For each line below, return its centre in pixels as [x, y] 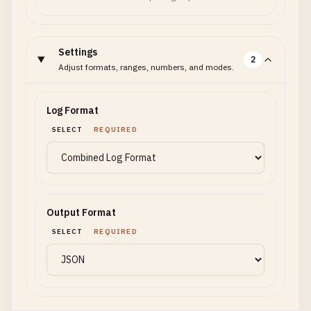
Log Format [73, 110]
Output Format [81, 212]
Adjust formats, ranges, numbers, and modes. [146, 67]
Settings [78, 52]
